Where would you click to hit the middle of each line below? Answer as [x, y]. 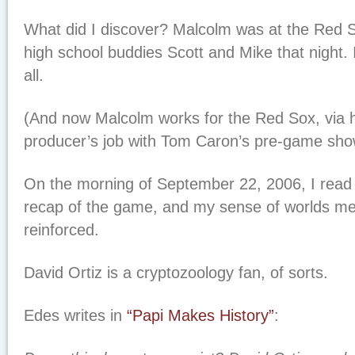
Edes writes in [75, 315]
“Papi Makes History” [200, 315]
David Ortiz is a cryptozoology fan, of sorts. [176, 273]
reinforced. [61, 230]
